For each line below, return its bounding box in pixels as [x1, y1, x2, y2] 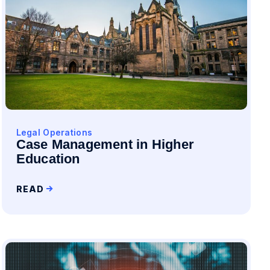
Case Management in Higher [16, 137, 195, 152]
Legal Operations [16, 127, 93, 137]
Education [16, 151, 80, 166]
